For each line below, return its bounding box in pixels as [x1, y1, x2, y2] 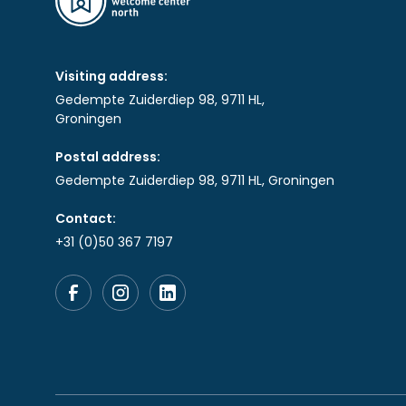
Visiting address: [54, 67, 168, 86]
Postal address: [54, 148, 160, 167]
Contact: [54, 209, 116, 228]
